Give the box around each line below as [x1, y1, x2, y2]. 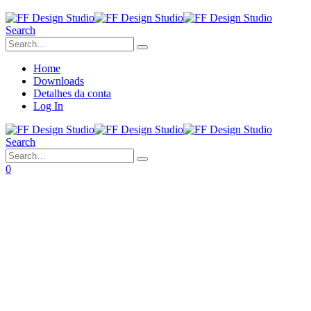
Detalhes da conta [33, 87, 111, 99]
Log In [33, 100, 63, 112]
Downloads [33, 75, 84, 87]
